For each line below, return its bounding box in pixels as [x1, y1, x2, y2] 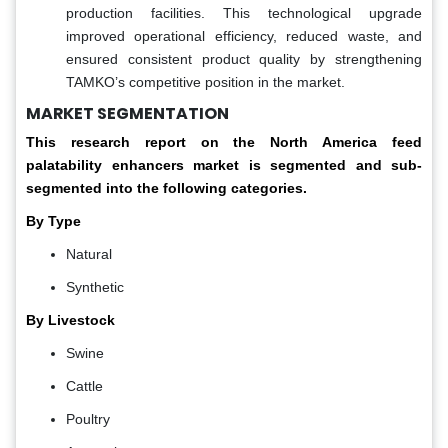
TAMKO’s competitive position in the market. [66, 73, 345, 90]
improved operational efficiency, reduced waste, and [66, 27, 422, 44]
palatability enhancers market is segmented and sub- [26, 156, 422, 173]
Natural [66, 245, 112, 262]
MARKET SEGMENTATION [26, 101, 229, 125]
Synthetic [66, 278, 124, 295]
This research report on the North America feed [26, 133, 422, 150]
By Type [26, 212, 81, 229]
